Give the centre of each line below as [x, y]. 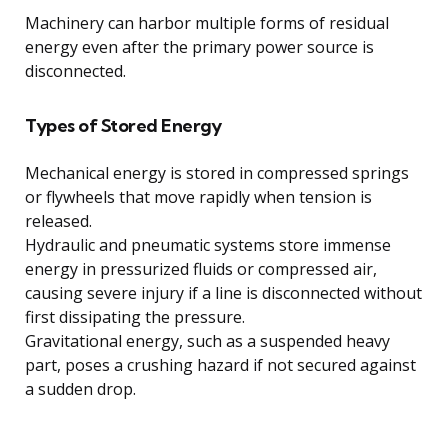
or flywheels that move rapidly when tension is [198, 197]
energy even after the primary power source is [199, 47]
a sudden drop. [80, 389]
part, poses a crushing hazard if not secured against [220, 365]
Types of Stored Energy [123, 126]
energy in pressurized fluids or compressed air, [201, 269]
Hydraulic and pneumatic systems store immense [208, 245]
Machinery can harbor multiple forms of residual [207, 23]
